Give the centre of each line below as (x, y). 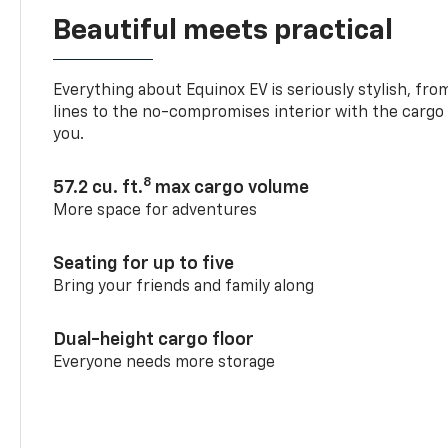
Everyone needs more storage (164, 344)
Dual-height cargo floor (154, 321)
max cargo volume (230, 169)
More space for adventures (155, 192)
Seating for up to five (144, 245)
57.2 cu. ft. (98, 169)
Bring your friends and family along (184, 268)
